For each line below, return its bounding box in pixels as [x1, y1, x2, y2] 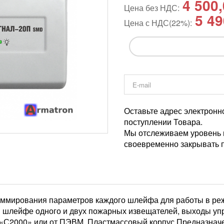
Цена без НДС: [124, 2, 179, 13]
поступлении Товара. [124, 116, 202, 127]
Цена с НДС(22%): [124, 17, 192, 28]
